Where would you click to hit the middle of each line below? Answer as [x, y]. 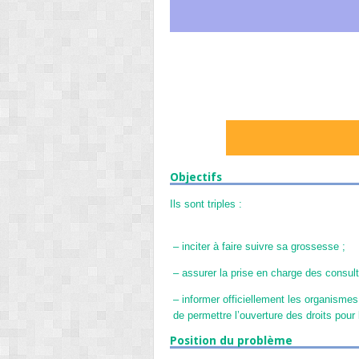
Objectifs [196, 177]
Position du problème [231, 341]
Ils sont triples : [206, 204]
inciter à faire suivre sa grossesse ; [263, 247]
